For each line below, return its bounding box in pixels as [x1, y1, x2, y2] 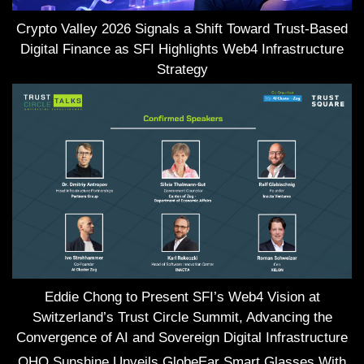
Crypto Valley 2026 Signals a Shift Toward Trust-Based [16, 20, 348, 37]
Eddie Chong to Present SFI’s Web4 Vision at [44, 288, 320, 305]
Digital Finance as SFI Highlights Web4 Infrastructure [20, 41, 344, 57]
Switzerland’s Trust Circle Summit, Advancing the [32, 309, 332, 325]
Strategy [156, 61, 208, 77]
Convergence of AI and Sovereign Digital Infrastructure [16, 329, 348, 345]
